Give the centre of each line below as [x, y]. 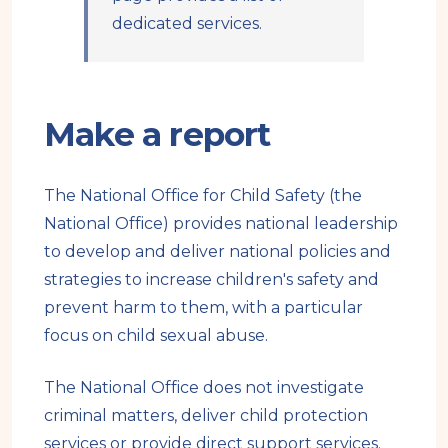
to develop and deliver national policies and [217, 252]
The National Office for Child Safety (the [203, 196]
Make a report [157, 134]
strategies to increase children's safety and [211, 280]
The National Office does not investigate [204, 388]
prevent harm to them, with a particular [203, 308]
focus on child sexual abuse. [156, 336]
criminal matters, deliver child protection [206, 416]
